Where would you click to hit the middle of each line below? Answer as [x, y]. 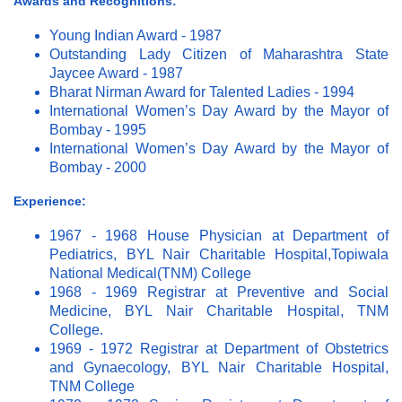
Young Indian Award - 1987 [135, 35]
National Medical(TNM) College [150, 273]
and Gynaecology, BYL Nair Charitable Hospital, [219, 367]
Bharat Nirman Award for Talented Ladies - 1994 [202, 92]
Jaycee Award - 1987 [116, 73]
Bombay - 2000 [98, 167]
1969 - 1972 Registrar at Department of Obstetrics [219, 348]
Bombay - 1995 [98, 129]
